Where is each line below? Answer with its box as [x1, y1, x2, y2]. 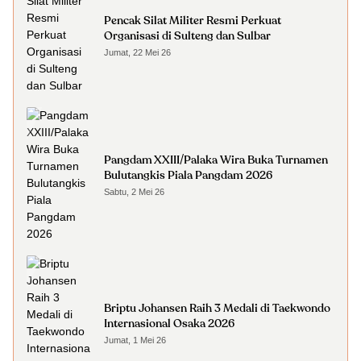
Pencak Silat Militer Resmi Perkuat [104, 15, 281, 27]
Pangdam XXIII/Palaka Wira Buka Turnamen [104, 155, 328, 166]
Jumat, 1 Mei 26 [104, 335, 166, 345]
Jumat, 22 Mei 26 [104, 47, 171, 57]
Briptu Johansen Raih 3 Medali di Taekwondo [104, 303, 330, 314]
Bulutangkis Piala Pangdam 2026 [104, 170, 272, 181]
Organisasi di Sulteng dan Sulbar [104, 30, 271, 42]
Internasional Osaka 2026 [104, 318, 234, 330]
